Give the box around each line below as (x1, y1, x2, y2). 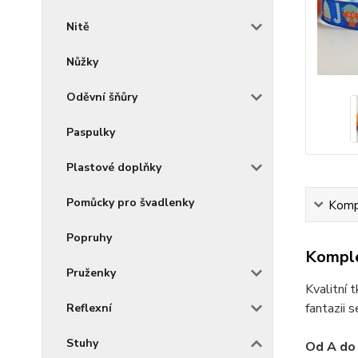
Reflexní (66, 300, 112, 316)
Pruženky (66, 265, 116, 280)
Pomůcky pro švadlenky (66, 195, 194, 210)
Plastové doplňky (66, 160, 161, 175)
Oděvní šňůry (66, 89, 137, 105)
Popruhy (66, 230, 112, 245)
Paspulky (66, 125, 115, 140)
